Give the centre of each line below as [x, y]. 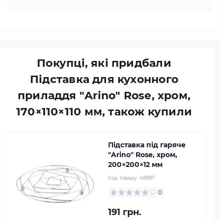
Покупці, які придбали [104, 63]
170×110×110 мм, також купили [104, 112]
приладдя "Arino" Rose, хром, [104, 96]
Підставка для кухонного [104, 79]
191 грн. [125, 212]
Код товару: [124, 178]
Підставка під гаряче [147, 145]
